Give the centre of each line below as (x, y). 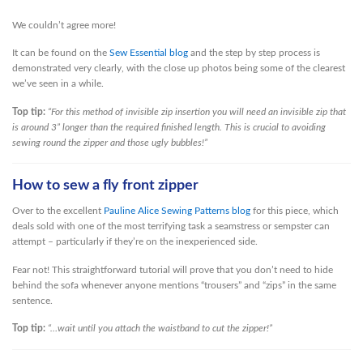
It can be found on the (61, 53)
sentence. (32, 300)
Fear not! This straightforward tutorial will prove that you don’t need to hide (173, 269)
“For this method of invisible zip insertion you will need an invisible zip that (197, 111)
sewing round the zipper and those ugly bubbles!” (110, 142)
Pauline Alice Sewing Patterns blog (177, 211)
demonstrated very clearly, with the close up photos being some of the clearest (179, 68)
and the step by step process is (254, 53)
